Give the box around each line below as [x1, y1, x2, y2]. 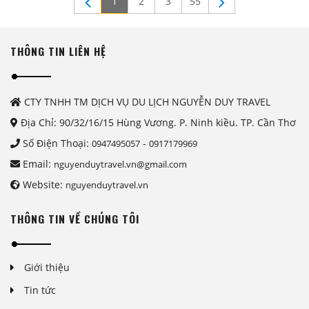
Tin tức [24, 283, 56, 297]
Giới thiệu [24, 260, 70, 274]
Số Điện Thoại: [20, 136, 92, 150]
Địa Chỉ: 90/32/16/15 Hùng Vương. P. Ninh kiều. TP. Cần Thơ [18, 115, 296, 129]
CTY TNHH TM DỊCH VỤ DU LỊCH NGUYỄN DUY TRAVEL [21, 94, 270, 108]
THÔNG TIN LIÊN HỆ [10, 43, 106, 59]
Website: [20, 177, 66, 191]
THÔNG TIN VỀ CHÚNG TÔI [10, 210, 139, 226]
